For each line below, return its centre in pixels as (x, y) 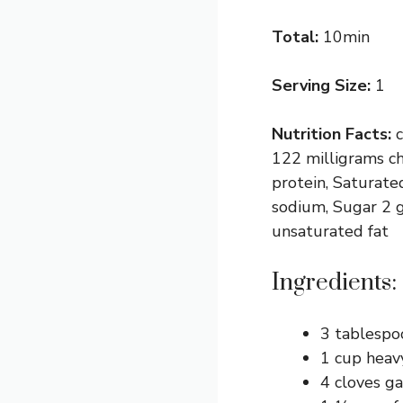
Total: (297, 37)
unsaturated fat (330, 231)
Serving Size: (323, 85)
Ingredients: (334, 283)
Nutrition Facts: (334, 134)
